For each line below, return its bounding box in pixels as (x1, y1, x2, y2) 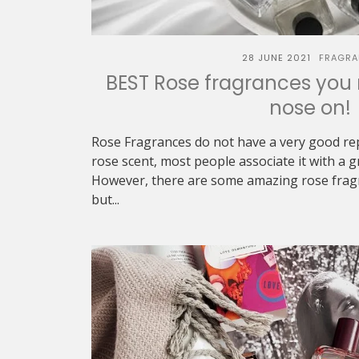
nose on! (269, 95, 351, 121)
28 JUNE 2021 (241, 51, 311, 64)
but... (91, 191, 119, 208)
